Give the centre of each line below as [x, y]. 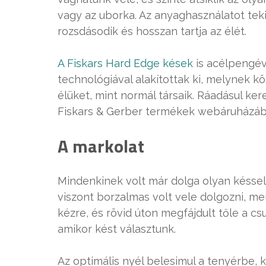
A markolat [101, 146]
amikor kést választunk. [117, 229]
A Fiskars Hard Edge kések [125, 63]
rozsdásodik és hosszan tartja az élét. [152, 31]
